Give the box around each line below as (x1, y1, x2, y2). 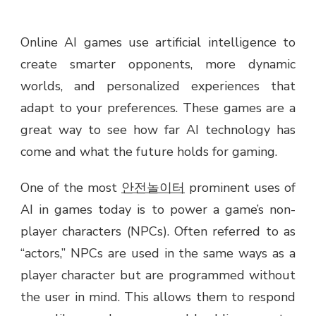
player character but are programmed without (20, 267, 296, 284)
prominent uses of (185, 179, 296, 196)
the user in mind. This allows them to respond (20, 288, 296, 305)
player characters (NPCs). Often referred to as (20, 223, 296, 240)
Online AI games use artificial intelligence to (20, 34, 296, 51)
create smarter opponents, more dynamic (20, 56, 296, 73)
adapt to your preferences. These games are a (20, 99, 296, 116)
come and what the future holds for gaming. (20, 143, 277, 160)
